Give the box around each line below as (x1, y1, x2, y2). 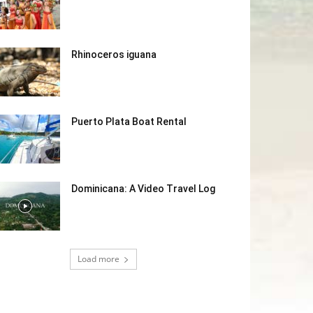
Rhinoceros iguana (71, 49, 156, 61)
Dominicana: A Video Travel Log (71, 183, 215, 195)
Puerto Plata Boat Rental (71, 116, 187, 128)
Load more (78, 253, 119, 265)
